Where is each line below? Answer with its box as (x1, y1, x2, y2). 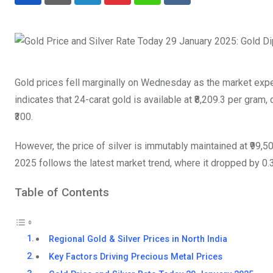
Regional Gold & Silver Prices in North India (49, 234, 228, 245)
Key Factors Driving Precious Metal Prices (49, 252, 223, 263)
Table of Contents (15, 185, 109, 200)
